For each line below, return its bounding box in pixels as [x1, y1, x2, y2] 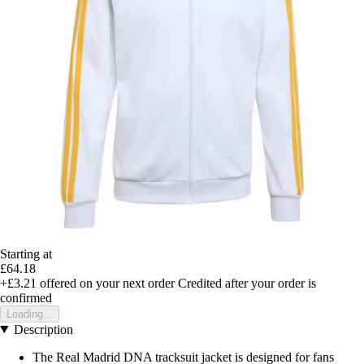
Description [13, 322, 73, 336]
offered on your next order [37, 275, 175, 290]
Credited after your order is [178, 275, 316, 290]
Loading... [6, 307, 53, 320]
